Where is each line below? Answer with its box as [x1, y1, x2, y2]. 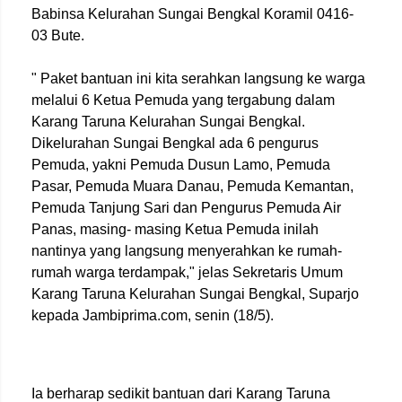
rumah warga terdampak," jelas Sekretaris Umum [31, 265, 343, 280]
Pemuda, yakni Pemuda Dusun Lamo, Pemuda [31, 157, 330, 172]
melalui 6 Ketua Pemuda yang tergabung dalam [31, 92, 335, 108]
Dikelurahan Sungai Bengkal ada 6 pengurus [31, 135, 319, 151]
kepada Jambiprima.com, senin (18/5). [31, 308, 274, 323]
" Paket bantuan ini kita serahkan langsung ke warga [31, 71, 365, 86]
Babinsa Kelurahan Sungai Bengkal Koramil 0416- [31, 6, 354, 22]
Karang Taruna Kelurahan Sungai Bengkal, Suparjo [31, 286, 359, 301]
